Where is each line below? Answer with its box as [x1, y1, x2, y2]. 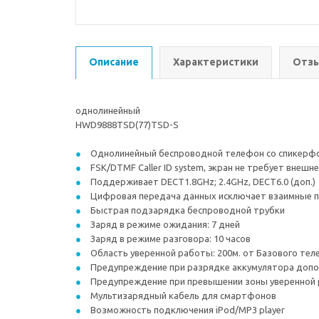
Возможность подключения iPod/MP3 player [88, 305, 285, 315]
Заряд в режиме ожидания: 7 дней [88, 219, 240, 229]
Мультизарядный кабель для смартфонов [88, 291, 276, 300]
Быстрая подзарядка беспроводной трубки [88, 205, 285, 215]
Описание [89, 56, 139, 68]
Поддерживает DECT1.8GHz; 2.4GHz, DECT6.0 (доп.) [88, 177, 315, 187]
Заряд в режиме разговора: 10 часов [88, 234, 251, 244]
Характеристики [173, 56, 258, 68]
